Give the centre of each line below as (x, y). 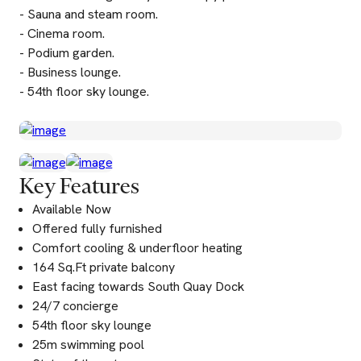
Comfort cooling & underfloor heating (137, 248)
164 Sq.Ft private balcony (104, 267)
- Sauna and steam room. (89, 14)
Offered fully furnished (97, 228)
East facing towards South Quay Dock (138, 286)
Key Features (79, 186)
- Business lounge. (70, 72)
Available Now (72, 209)
